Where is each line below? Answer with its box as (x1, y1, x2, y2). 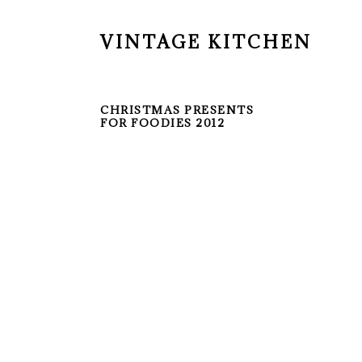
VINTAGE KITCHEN (100, 31, 312, 53)
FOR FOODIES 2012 (100, 116, 225, 130)
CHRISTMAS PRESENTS (100, 103, 254, 117)
